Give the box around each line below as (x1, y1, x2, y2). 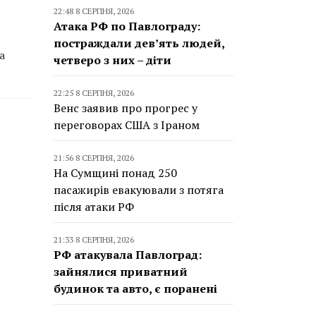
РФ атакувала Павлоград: (54, 247, 202, 262)
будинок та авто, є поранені (54, 281, 217, 296)
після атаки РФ (54, 199, 134, 214)
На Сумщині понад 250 (54, 165, 177, 181)
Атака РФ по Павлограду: (54, 18, 200, 34)
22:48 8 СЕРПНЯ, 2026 (54, 6, 134, 16)
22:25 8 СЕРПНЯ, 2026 (54, 87, 134, 98)
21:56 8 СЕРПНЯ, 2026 (54, 152, 134, 163)
